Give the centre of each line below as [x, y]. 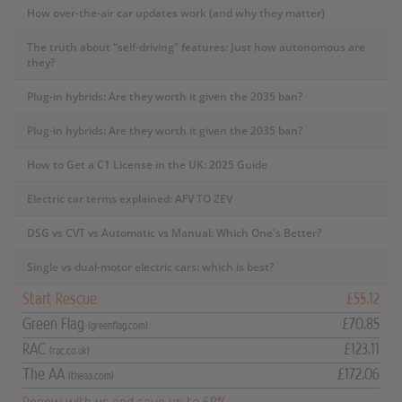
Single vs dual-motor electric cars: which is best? [150, 267]
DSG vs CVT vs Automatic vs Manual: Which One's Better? [174, 232]
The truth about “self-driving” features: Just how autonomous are [196, 47]
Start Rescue [60, 298]
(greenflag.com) [118, 325]
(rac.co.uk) [70, 350]
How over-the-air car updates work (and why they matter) [176, 13]
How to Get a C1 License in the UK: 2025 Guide [147, 164]
